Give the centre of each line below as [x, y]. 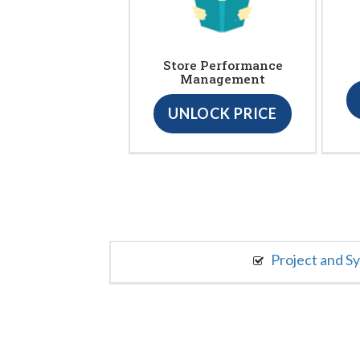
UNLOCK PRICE [223, 113]
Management [223, 78]
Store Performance [223, 65]
